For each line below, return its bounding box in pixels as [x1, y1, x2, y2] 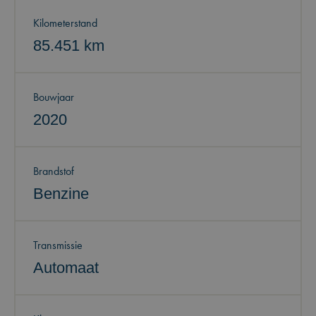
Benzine [33, 185, 89, 202]
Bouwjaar [33, 90, 74, 104]
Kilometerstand [33, 16, 97, 30]
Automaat [33, 259, 99, 276]
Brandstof [33, 164, 74, 178]
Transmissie [33, 238, 83, 253]
